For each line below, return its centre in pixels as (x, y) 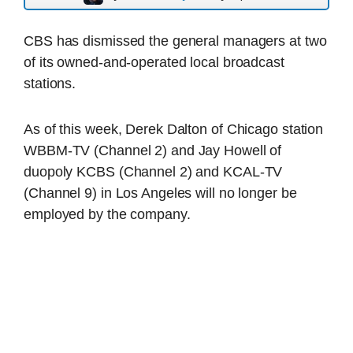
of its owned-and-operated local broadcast (154, 62)
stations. (50, 84)
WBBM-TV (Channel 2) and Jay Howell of (153, 150)
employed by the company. (107, 214)
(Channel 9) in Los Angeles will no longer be (160, 193)
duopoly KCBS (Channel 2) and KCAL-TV (153, 171)
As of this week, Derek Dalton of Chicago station (174, 129)
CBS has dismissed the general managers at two (175, 41)
